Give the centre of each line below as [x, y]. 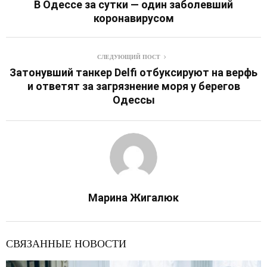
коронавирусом [133, 18]
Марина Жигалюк [133, 198]
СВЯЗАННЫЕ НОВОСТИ [66, 244]
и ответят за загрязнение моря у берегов [133, 86]
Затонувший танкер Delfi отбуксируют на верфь [133, 73]
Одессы [133, 100]
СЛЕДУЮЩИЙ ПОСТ [129, 57]
